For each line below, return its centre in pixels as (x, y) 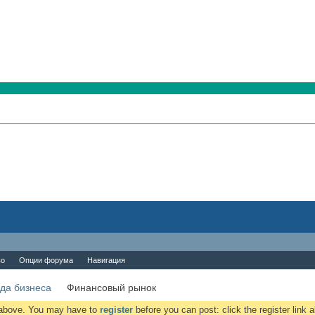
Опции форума (46, 260)
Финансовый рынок (111, 288)
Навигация (106, 260)
